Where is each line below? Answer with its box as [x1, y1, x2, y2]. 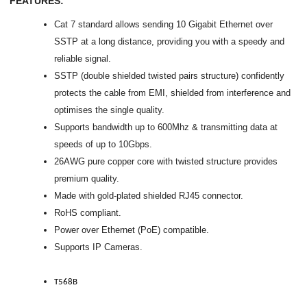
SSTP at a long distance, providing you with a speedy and [54, 36, 285, 47]
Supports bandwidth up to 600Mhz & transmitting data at [54, 121, 278, 132]
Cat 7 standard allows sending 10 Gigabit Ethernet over [54, 19, 273, 29]
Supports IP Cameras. [54, 241, 143, 252]
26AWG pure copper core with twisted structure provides [54, 156, 278, 167]
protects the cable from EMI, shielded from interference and [54, 87, 291, 98]
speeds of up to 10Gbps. [54, 138, 153, 149]
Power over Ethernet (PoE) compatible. [54, 224, 210, 235]
